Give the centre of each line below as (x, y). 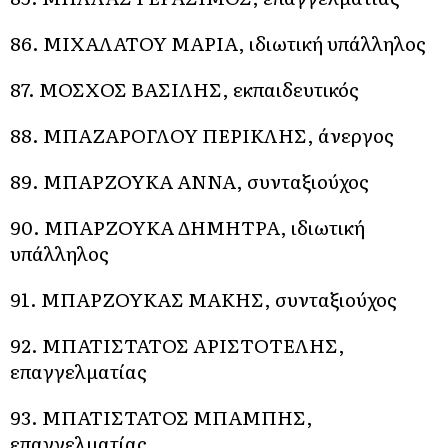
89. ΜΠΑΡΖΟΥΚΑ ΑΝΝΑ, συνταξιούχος (189, 181)
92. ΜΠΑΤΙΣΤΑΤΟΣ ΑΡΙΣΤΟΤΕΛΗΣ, (177, 345)
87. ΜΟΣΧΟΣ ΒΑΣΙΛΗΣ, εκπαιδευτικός (184, 89)
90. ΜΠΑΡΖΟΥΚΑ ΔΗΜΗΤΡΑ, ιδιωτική (187, 227)
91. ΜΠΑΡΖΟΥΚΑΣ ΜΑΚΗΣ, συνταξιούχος (203, 299)
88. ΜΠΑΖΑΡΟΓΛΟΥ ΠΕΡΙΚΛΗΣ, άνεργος (202, 135)
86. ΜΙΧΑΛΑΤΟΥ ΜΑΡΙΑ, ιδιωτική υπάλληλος (218, 43)
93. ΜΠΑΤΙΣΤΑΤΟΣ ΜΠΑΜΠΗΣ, (161, 417)
